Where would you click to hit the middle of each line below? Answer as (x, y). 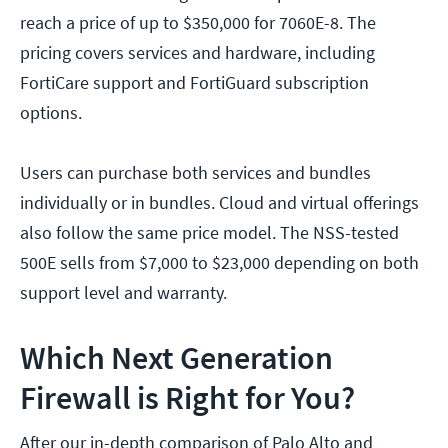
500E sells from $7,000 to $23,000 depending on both (219, 263)
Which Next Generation (176, 358)
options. (51, 113)
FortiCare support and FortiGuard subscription (194, 83)
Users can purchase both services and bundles (195, 173)
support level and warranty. (123, 293)
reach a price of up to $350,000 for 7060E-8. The (198, 23)
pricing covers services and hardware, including (197, 53)
